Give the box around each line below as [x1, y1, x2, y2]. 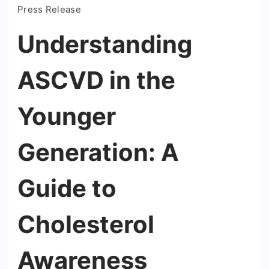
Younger [17, 101, 116, 131]
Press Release [17, 4, 81, 16]
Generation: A [17, 138, 179, 168]
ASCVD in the [17, 65, 175, 95]
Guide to [17, 174, 116, 204]
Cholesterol [17, 210, 154, 240]
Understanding [17, 29, 192, 59]
